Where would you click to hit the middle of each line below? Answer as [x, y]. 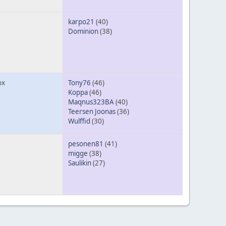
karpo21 [81, 22]
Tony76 [79, 83]
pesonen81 [86, 144]
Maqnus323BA [91, 102]
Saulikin [80, 163]
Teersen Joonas [92, 112]
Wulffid [79, 121]
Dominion [83, 32]
